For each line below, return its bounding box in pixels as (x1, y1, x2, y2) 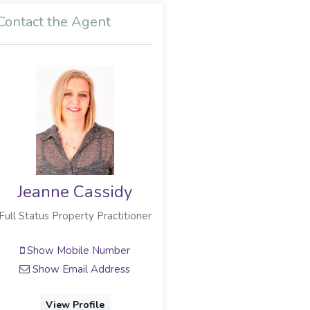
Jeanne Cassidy (17, 181, 133, 203)
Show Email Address (30, 262, 131, 276)
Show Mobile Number (24, 243, 130, 257)
